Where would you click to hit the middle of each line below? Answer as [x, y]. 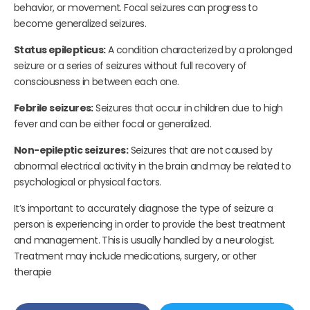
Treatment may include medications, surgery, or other [135, 256]
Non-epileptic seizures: [71, 151]
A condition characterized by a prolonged [199, 50]
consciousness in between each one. [97, 82]
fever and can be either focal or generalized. [112, 124]
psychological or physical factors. [88, 182]
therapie [33, 272]
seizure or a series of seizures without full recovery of [130, 66]
